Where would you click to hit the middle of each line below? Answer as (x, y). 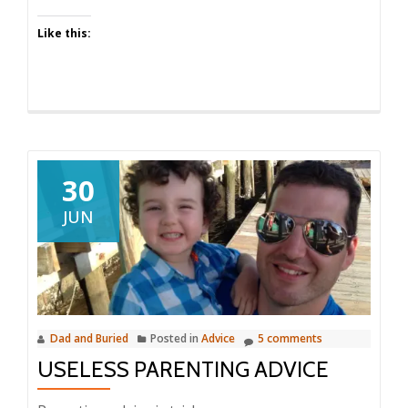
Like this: (64, 33)
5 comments (290, 339)
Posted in (176, 339)
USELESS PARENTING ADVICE (183, 370)
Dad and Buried (89, 339)
